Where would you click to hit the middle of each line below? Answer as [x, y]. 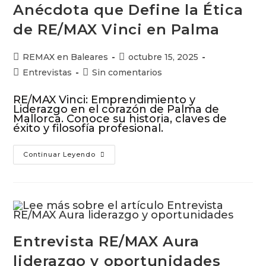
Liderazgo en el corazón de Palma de [116, 109]
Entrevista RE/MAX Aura [106, 241]
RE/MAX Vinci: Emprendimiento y [104, 100]
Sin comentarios [127, 72]
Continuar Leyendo [60, 154]
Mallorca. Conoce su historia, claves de [120, 119]
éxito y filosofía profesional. [88, 128]
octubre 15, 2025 [164, 57]
